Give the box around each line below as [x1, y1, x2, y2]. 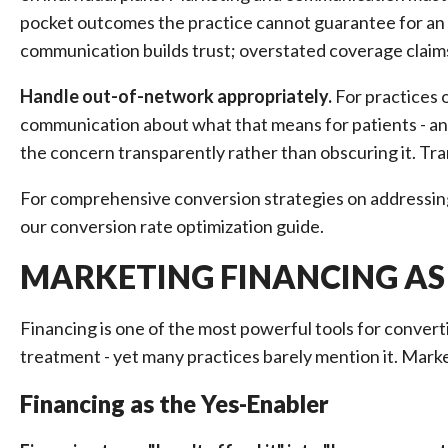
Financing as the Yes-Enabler [20, 389, 329, 418]
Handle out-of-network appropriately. [20, 85, 332, 107]
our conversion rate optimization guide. [20, 215, 324, 237]
